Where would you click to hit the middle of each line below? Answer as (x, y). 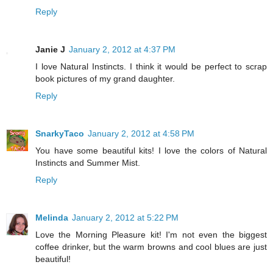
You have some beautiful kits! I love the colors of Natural (151, 151)
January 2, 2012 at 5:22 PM (125, 218)
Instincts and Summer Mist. (88, 163)
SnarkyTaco (60, 134)
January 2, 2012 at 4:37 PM (122, 50)
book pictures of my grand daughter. (105, 79)
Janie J (50, 50)
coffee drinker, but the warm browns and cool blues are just (151, 247)
